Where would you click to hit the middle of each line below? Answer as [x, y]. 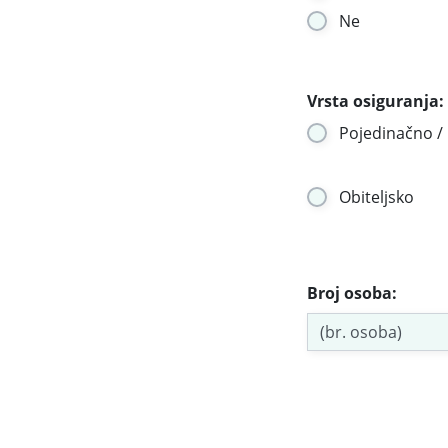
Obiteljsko [376, 197]
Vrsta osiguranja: [375, 101]
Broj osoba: [352, 293]
